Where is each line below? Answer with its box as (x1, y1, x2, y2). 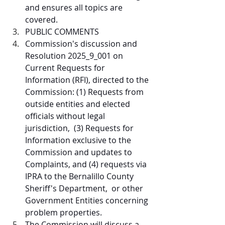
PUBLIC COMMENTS (25, 26, 103, 37)
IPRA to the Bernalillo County (25, 171, 136, 182)
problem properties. (25, 207, 102, 218)
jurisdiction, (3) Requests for (25, 123, 136, 134)
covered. (25, 14, 62, 25)
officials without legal (25, 110, 107, 122)
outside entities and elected (25, 98, 132, 109)
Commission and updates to (25, 147, 134, 158)
